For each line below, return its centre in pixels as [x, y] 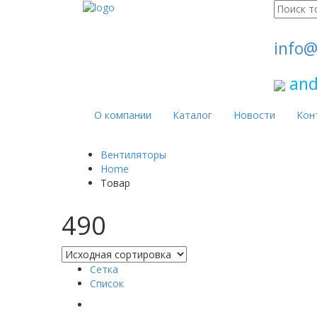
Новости [254, 115]
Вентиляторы [133, 155]
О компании [123, 115]
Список [107, 283]
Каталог [192, 115]
